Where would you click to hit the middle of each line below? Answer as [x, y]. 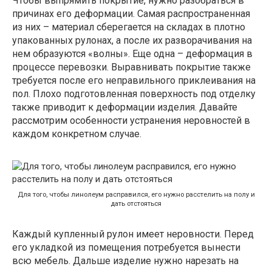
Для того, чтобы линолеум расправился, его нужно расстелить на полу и [136, 195]
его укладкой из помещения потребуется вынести [126, 247]
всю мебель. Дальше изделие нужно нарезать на [125, 261]
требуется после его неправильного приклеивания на [134, 81]
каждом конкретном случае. [77, 134]
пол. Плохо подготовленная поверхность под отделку [134, 94]
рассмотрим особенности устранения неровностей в [131, 121]
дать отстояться [136, 204]
